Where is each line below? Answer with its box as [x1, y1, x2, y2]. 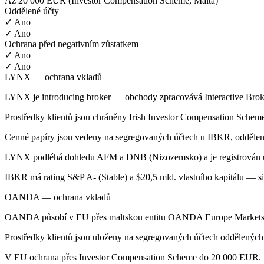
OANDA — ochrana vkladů [5, 192, 111, 202]
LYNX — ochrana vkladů [5, 71, 102, 82]
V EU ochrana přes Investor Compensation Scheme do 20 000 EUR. [5, 252, 261, 262]
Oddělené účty [5, 5, 59, 16]
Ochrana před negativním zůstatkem [5, 38, 138, 49]
